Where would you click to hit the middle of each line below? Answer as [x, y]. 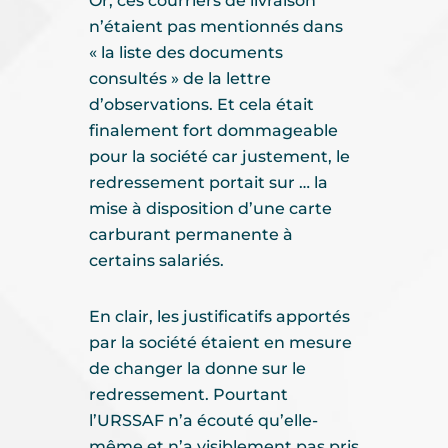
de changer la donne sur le [197, 368]
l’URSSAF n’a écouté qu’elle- [203, 420]
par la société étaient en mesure [220, 342]
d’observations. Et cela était [201, 104]
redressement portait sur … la [208, 182]
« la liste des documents [186, 52]
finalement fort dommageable [213, 130]
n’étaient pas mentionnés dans [216, 26]
